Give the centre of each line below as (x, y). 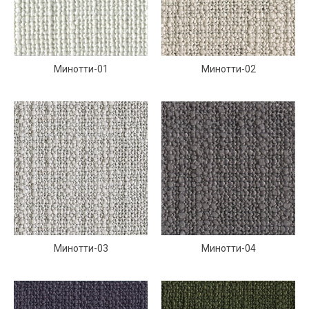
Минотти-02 (228, 69)
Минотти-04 (228, 248)
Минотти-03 (81, 248)
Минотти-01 (81, 69)
